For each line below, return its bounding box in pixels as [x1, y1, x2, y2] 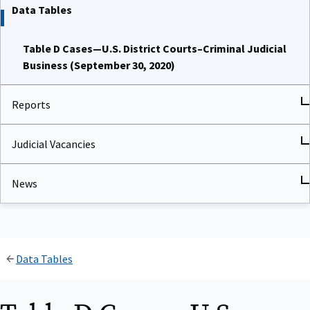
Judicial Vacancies [12, 135, 95, 149]
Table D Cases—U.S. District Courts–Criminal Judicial [23, 39, 286, 54]
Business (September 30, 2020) [23, 56, 175, 71]
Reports [12, 95, 51, 110]
